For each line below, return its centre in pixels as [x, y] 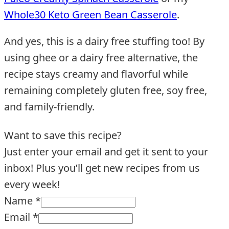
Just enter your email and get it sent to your [106, 152]
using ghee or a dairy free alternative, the [101, 58]
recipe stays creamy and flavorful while [96, 74]
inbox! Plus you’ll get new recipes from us [102, 168]
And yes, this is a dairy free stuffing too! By [104, 41]
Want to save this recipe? [63, 135]
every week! [32, 185]
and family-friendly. [49, 107]
